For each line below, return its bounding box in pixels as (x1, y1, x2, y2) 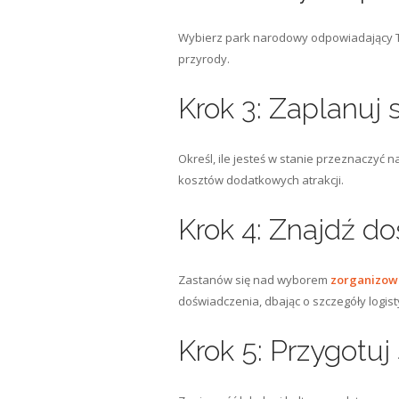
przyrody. (177, 51, 230, 67)
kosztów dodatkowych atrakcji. (177, 172, 344, 188)
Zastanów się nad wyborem (177, 272, 330, 288)
